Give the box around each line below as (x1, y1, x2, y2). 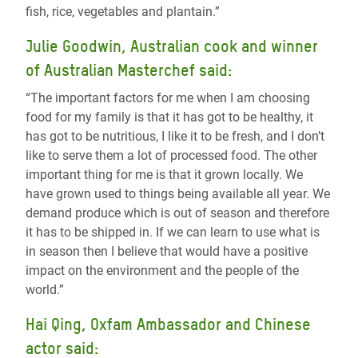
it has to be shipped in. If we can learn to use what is (26, 225, 320, 241)
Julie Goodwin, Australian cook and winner (26, 37, 318, 57)
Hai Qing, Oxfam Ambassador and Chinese (26, 315, 311, 335)
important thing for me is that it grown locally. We (26, 167, 303, 183)
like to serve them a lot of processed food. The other (26, 148, 317, 164)
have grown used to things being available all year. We (26, 186, 330, 202)
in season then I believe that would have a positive (26, 244, 308, 260)
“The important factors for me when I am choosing (26, 90, 310, 106)
